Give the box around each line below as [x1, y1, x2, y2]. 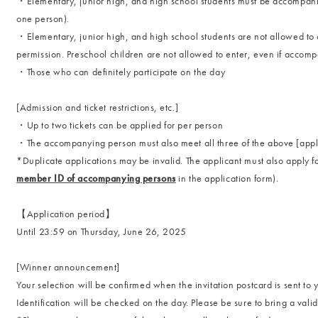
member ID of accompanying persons [16, 172, 176, 185]
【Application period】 [16, 207, 116, 220]
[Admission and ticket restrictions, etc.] [16, 101, 179, 114]
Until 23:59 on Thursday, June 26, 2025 [16, 225, 187, 238]
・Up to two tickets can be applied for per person [16, 119, 224, 131]
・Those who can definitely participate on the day [16, 65, 226, 78]
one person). [16, 12, 70, 25]
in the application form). [175, 172, 279, 185]
